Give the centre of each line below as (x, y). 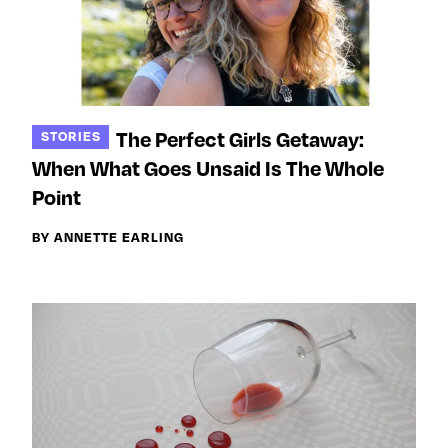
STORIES (70, 136)
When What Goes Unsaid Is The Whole (208, 167)
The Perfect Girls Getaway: (240, 138)
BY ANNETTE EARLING (108, 236)
